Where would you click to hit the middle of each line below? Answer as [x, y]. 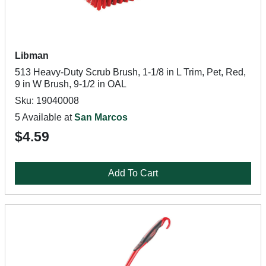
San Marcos [101, 117]
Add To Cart [133, 173]
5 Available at [45, 117]
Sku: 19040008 [47, 101]
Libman [32, 56]
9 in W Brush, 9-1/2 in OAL [71, 84]
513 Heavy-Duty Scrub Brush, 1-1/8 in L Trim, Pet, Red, [130, 72]
